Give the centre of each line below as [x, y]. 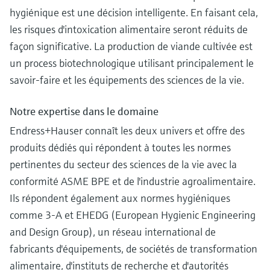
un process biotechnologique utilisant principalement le [132, 63]
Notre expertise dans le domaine [84, 111]
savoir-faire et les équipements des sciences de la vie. [127, 80]
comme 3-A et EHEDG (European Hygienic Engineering [133, 215]
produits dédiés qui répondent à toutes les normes [120, 147]
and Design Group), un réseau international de [113, 231]
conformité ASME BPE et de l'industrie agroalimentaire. [133, 181]
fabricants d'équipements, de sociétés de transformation [133, 248]
